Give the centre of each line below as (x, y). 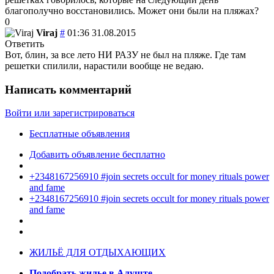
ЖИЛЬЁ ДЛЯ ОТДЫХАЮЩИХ (98, 253)
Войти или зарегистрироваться (70, 113)
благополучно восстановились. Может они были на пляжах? (132, 10)
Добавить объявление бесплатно (97, 155)
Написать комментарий (68, 89)
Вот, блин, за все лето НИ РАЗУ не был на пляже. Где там (125, 54)
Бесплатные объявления (80, 134)
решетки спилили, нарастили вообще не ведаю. (104, 65)
